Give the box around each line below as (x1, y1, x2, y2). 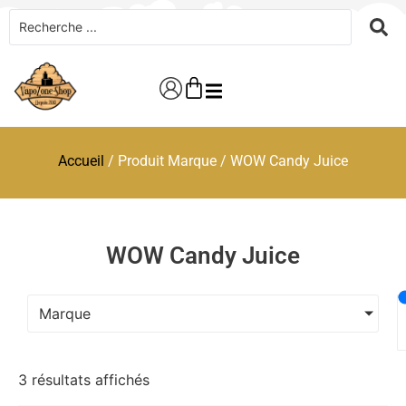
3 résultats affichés (18, 371, 150, 389)
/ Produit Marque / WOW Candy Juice (104, 152, 348, 169)
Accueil (58, 152, 104, 169)
